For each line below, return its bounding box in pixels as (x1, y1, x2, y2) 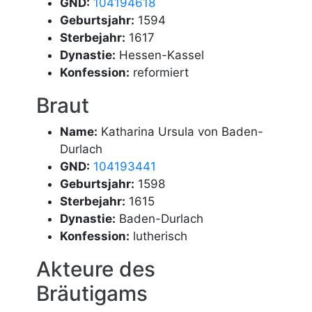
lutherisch (130, 229, 188, 243)
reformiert (130, 65, 189, 79)
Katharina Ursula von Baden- (97, 125, 264, 139)
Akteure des (36, 256, 156, 281)
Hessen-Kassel (116, 47, 205, 62)
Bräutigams (36, 281, 148, 306)
